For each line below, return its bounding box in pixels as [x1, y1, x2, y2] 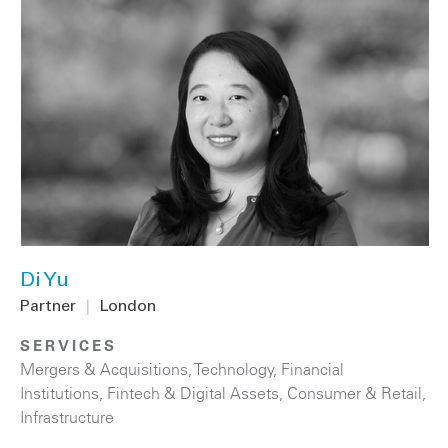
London [100, 299, 156, 316]
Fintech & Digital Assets [107, 383, 279, 404]
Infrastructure [20, 407, 114, 428]
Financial [281, 359, 344, 380]
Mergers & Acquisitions [20, 359, 188, 380]
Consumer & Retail [287, 383, 422, 404]
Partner [20, 299, 76, 316]
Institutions [20, 383, 99, 404]
